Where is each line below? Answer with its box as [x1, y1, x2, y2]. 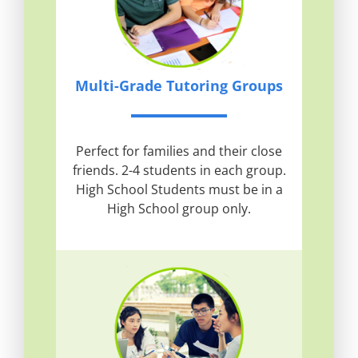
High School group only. [107, 200, 251, 218]
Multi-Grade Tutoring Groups [75, 76, 283, 96]
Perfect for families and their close [76, 142, 282, 161]
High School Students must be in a [75, 181, 283, 199]
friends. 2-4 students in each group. [72, 161, 286, 180]
